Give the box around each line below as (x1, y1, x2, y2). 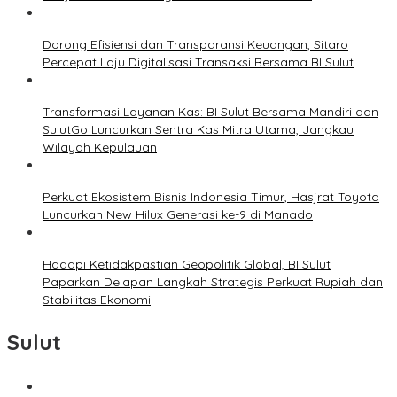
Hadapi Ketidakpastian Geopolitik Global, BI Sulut (43, 256, 331, 273)
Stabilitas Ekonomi (43, 292, 151, 308)
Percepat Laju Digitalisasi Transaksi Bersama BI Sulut (43, 54, 354, 71)
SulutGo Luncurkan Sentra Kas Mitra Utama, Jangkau (43, 121, 354, 138)
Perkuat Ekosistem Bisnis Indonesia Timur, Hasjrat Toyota (43, 189, 379, 206)
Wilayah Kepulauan (43, 139, 157, 156)
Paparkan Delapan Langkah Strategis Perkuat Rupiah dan (43, 274, 383, 291)
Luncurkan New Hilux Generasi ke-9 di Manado (43, 206, 313, 223)
